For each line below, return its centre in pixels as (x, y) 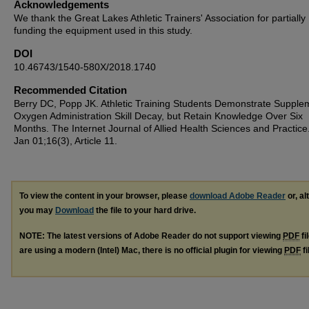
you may (37, 210)
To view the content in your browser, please (104, 196)
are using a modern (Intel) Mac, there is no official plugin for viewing (152, 250)
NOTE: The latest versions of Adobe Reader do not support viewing (151, 236)
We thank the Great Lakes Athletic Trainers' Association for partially (160, 18)
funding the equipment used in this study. (103, 30)
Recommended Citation (70, 90)
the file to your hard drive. (145, 210)
